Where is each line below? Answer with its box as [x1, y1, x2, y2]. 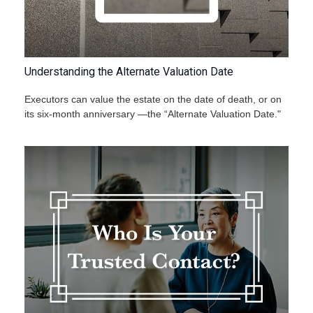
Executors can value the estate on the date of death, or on [24, 94, 282, 105]
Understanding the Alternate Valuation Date [24, 65, 233, 79]
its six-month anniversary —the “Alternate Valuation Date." [24, 108, 281, 120]
